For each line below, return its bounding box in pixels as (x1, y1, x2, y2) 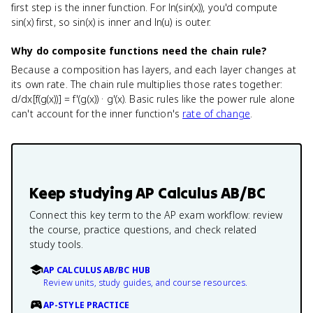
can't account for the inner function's (11, 107, 183, 120)
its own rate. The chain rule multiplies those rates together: (11, 78, 283, 91)
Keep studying (29, 183, 136, 203)
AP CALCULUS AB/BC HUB (43, 264, 150, 276)
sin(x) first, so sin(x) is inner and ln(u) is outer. (11, 15, 211, 29)
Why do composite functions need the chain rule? (11, 44, 268, 57)
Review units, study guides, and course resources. (43, 277, 248, 289)
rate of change (182, 107, 250, 120)
